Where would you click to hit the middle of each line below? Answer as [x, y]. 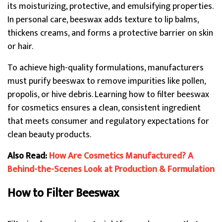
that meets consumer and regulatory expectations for [108, 121]
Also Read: [28, 156]
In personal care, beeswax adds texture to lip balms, [103, 20]
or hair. [20, 47]
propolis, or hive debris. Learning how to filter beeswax [108, 95]
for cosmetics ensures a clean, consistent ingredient [104, 108]
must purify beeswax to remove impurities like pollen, [107, 81]
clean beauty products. [49, 135]
